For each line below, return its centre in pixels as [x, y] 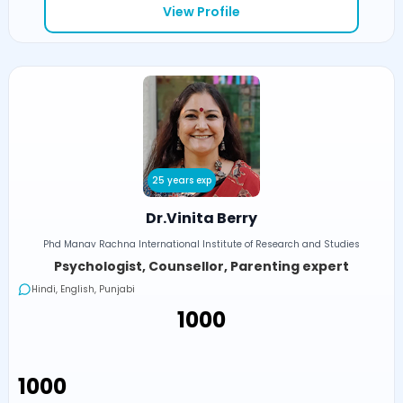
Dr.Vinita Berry [201, 218]
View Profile [201, 11]
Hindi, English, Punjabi [83, 289]
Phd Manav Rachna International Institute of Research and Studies [201, 244]
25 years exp [182, 180]
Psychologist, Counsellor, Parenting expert [201, 266]
